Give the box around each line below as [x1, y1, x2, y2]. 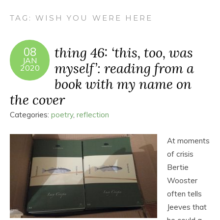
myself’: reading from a [55, 59, 194, 77]
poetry [51, 110, 73, 119]
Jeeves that [167, 202, 207, 212]
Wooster [167, 176, 197, 185]
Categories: [10, 110, 51, 119]
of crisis [167, 149, 193, 159]
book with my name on [55, 75, 192, 92]
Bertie [167, 163, 189, 172]
